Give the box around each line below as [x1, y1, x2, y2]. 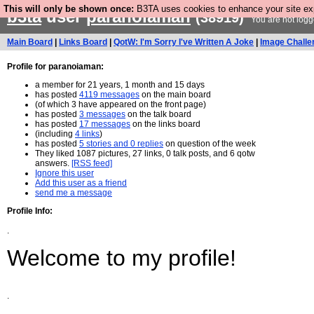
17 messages [79, 119, 130, 129]
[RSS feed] [71, 158, 112, 168]
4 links [75, 129, 100, 139]
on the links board [130, 119, 200, 129]
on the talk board [125, 109, 191, 119]
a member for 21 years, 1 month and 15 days [35, 80, 205, 90]
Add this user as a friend [35, 178, 127, 188]
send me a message [35, 188, 112, 198]
